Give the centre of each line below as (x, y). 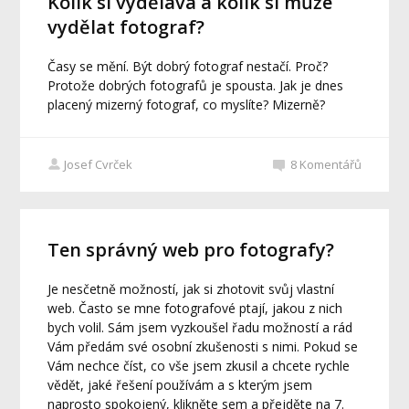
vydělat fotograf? (126, 26)
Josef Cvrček (99, 164)
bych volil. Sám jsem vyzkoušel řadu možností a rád (200, 328)
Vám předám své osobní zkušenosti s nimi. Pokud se (203, 347)
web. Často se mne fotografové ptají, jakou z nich (195, 309)
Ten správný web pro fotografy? (191, 250)
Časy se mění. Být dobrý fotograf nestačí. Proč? (188, 66)
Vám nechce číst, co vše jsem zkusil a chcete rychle (199, 366)
